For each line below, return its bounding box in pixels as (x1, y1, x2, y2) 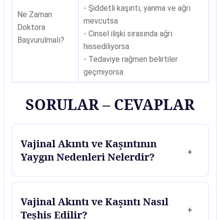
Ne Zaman (17, 10, 52, 19)
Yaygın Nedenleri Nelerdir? (21, 150, 155, 164)
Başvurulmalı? (17, 35, 64, 45)
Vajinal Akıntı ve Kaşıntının (21, 137, 157, 150)
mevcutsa (83, 16, 118, 26)
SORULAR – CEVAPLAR (26, 94, 194, 114)
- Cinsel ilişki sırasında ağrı (83, 29, 172, 38)
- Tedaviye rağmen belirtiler (83, 55, 178, 64)
